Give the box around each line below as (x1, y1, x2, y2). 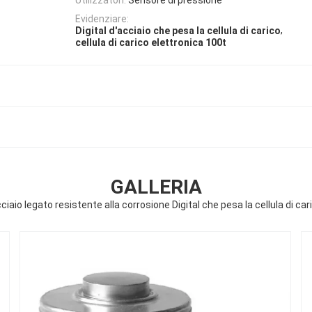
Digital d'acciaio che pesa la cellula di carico (75, 25, 281, 37)
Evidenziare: (75, 13, 129, 24)
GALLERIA (110, 175, 202, 199)
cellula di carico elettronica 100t (75, 37, 226, 49)
